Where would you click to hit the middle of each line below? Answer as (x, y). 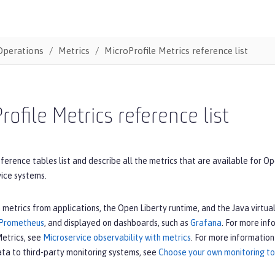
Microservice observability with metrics (117, 237)
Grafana (206, 223)
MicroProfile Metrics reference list (176, 50)
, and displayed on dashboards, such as (117, 223)
